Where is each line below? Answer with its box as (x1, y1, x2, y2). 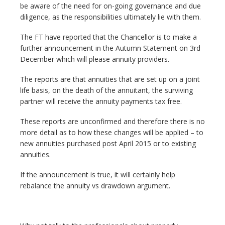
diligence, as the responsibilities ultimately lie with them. (20, 12, 201, 22)
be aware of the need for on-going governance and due (20, 1, 201, 11)
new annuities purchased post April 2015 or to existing (20, 139, 196, 148)
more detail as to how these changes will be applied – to (20, 128, 203, 137)
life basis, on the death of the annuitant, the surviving (20, 85, 193, 95)
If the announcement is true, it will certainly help (20, 170, 175, 179)
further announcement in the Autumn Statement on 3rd (20, 43, 200, 53)
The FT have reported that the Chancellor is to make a (20, 32, 197, 42)
